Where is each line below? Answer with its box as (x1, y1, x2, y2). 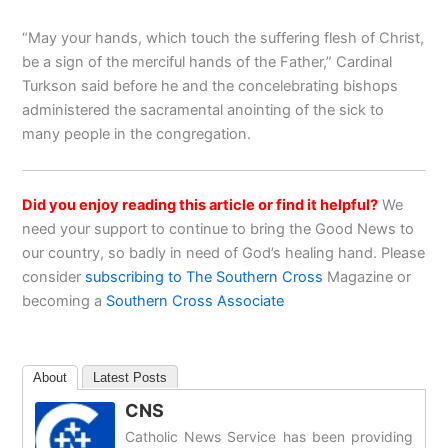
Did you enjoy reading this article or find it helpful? (22, 195, 379, 214)
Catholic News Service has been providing (125, 427, 413, 445)
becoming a (22, 291, 107, 310)
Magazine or (323, 267, 412, 286)
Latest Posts (93, 369, 168, 385)
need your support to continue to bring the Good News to (22, 219, 415, 238)
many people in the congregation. (22, 125, 252, 144)
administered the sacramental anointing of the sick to (22, 101, 385, 120)
